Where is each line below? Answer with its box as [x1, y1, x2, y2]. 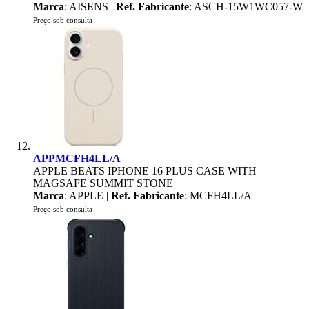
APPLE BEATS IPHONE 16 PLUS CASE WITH [33, 165, 257, 177]
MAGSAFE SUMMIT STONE [33, 177, 173, 189]
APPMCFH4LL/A [33, 152, 121, 164]
